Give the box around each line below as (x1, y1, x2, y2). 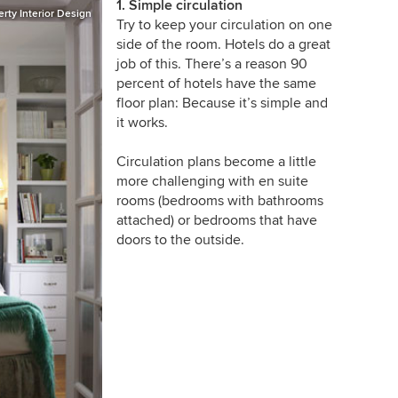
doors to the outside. (115, 230, 244, 249)
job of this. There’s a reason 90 (115, 54, 307, 73)
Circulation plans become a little (115, 152, 316, 171)
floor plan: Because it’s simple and (115, 93, 328, 112)
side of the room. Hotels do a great (115, 35, 330, 53)
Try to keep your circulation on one (115, 15, 332, 34)
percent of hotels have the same (115, 74, 316, 92)
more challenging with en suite (115, 171, 308, 190)
